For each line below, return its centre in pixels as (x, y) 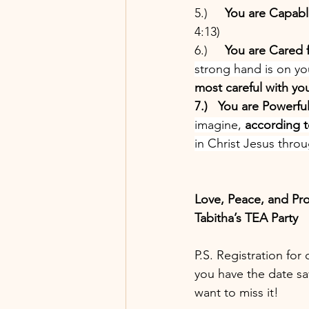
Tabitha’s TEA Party (246, 218)
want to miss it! (238, 292)
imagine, (220, 124)
